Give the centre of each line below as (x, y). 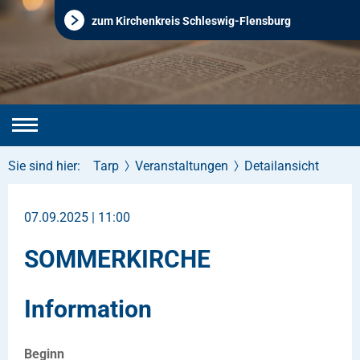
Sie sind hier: (44, 166)
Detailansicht (282, 166)
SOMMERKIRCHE (117, 259)
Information (88, 309)
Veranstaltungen (182, 166)
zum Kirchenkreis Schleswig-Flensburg (191, 21)
